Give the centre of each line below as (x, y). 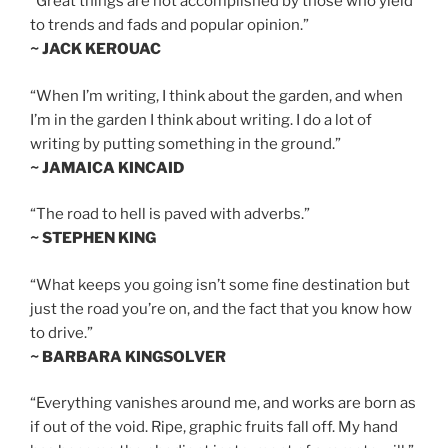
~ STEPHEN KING (93, 238)
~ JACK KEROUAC (95, 49)
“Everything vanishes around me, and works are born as (223, 403)
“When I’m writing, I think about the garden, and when (216, 95)
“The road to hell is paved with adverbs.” (170, 214)
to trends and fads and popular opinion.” (169, 25)
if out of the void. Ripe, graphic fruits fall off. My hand (214, 427)
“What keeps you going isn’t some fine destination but (220, 284)
